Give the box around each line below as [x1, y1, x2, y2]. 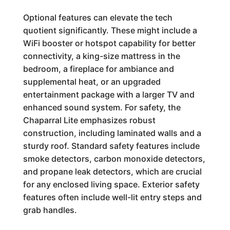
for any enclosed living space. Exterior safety [23, 179, 200, 189]
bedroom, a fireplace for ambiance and [23, 64, 174, 74]
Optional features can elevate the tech [23, 12, 172, 23]
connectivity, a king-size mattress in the [23, 51, 180, 61]
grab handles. [23, 205, 77, 215]
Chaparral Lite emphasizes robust [23, 115, 156, 125]
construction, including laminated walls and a [23, 128, 201, 138]
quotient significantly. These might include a [23, 25, 197, 35]
